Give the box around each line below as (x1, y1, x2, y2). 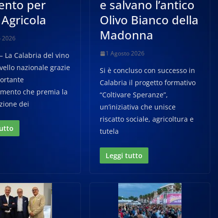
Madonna (100, 27, 154, 43)
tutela (100, 127, 119, 136)
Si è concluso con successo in (100, 66, 196, 75)
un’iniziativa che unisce (100, 102, 176, 111)
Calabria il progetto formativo (100, 78, 196, 87)
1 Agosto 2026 (106, 49, 145, 57)
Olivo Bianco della (100, 12, 199, 28)
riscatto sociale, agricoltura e (100, 114, 194, 124)
